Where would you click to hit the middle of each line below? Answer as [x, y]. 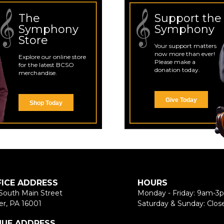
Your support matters [185, 45]
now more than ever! [184, 53]
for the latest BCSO [46, 64]
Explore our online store [52, 56]
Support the [188, 18]
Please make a [175, 61]
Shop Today [46, 103]
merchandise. [37, 72]
